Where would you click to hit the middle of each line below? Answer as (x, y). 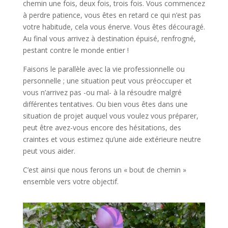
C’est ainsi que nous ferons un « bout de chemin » (104, 170)
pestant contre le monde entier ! (76, 50)
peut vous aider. (49, 151)
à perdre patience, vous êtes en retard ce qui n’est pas (112, 15)
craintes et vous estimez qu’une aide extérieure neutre (112, 139)
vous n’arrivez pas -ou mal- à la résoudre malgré (102, 92)
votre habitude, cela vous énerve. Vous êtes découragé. (114, 27)
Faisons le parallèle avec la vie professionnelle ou (104, 69)
